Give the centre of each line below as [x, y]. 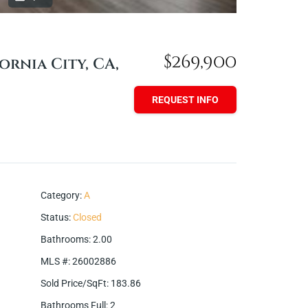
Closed [87, 217]
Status [55, 217]
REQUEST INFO [185, 100]
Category [60, 195]
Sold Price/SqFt [74, 283]
